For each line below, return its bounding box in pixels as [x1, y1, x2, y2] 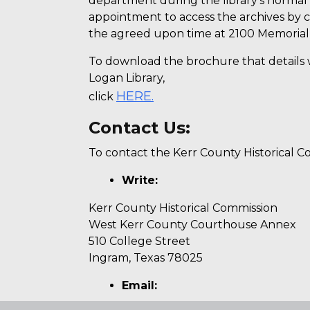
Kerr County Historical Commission [89, 201, 277, 215]
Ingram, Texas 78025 [89, 251, 203, 265]
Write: [122, 174, 158, 188]
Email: [122, 279, 157, 293]
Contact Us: [89, 118, 190, 138]
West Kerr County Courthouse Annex [89, 218, 296, 232]
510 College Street [89, 235, 190, 248]
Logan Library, [89, 71, 165, 85]
